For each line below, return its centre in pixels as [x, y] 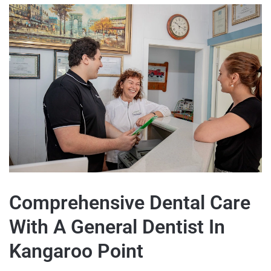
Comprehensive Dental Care [130, 203]
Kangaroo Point [76, 251]
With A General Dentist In [117, 227]
